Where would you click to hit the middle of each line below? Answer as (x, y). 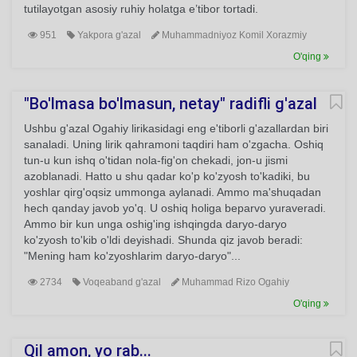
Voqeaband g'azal (121, 282)
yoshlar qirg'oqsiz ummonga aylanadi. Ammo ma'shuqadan (173, 192)
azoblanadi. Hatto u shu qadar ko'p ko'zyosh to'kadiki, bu (167, 176)
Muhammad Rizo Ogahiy (234, 282)
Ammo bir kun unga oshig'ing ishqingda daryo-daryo (155, 224)
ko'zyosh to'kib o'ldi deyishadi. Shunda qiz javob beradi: (163, 240)
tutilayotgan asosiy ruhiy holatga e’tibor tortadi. (141, 9)
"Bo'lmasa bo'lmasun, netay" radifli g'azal (171, 104)
